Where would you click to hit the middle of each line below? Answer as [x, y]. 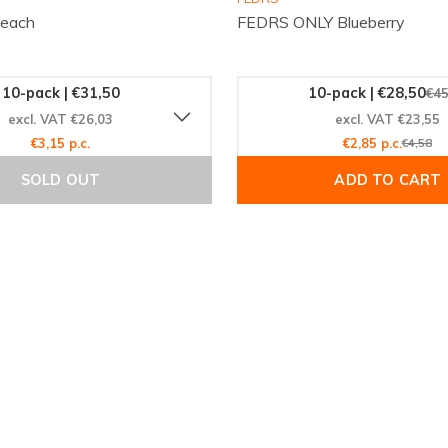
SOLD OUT [60, 180]
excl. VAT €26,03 [61, 118]
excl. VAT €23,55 [388, 118]
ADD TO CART [388, 180]
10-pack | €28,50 [366, 92]
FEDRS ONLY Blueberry [320, 22]
